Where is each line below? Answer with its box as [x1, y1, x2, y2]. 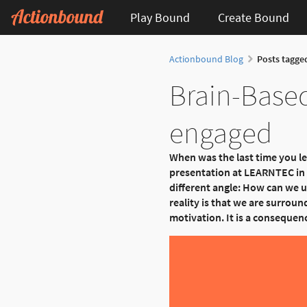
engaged [169, 114, 272, 152]
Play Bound [130, 9, 190, 25]
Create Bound [217, 9, 289, 25]
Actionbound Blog [169, 53, 243, 66]
